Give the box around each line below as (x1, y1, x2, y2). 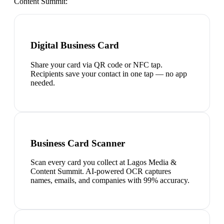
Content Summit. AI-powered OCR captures (30, 167, 171, 176)
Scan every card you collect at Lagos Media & (30, 158, 176, 167)
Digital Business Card (30, 40, 119, 51)
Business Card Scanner (30, 137, 125, 148)
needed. (30, 78, 55, 87)
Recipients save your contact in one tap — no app (30, 69, 187, 78)
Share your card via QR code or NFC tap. (30, 60, 162, 69)
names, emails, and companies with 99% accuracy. (30, 176, 189, 185)
